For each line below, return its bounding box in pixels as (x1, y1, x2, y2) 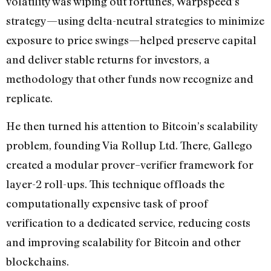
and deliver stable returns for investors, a (6, 52, 210, 66)
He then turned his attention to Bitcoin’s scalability (6, 119, 258, 133)
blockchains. (6, 255, 71, 269)
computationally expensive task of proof (6, 197, 208, 211)
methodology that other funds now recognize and (6, 71, 253, 85)
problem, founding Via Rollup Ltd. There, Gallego (6, 139, 252, 152)
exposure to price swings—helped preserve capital (6, 33, 256, 47)
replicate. (6, 91, 55, 105)
